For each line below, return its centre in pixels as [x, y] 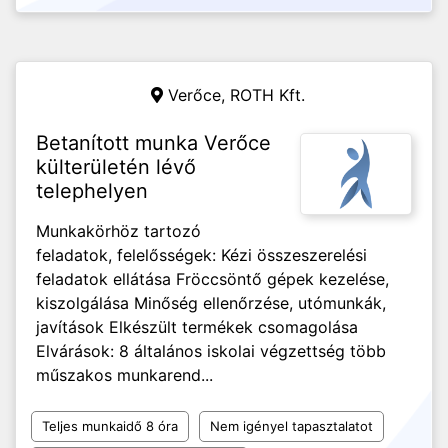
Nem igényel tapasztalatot [291, 426]
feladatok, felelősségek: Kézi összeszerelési [201, 255]
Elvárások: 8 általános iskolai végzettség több [211, 351]
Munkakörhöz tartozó [118, 231]
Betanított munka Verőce [153, 143]
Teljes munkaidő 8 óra [110, 426]
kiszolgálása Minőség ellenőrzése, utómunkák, [211, 303]
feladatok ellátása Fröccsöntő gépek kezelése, [212, 279]
